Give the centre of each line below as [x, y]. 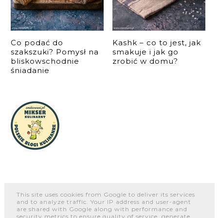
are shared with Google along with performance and [102, 209]
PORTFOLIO [175, 201]
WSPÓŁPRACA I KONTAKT [101, 201]
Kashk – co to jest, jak [157, 42]
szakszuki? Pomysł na [55, 52]
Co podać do [37, 42]
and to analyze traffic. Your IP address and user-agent [104, 201]
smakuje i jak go [146, 52]
